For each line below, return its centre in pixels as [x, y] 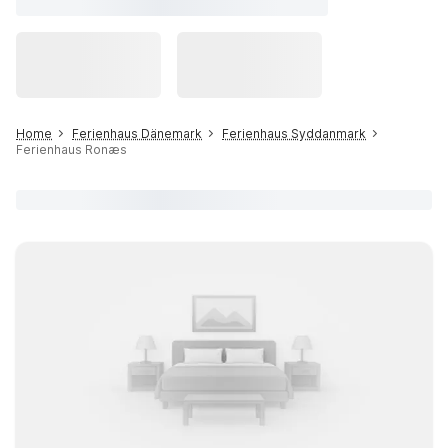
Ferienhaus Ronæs [71, 149]
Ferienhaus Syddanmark [294, 133]
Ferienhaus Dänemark [137, 133]
